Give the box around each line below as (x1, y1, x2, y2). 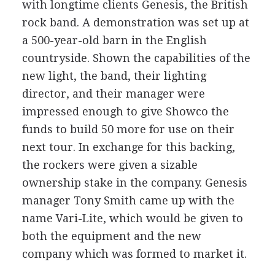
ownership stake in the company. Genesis (21, 176, 247, 189)
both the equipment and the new (21, 229, 201, 242)
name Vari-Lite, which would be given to (21, 211, 243, 225)
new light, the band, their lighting (21, 69, 206, 82)
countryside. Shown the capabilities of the (21, 51, 250, 64)
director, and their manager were (21, 87, 205, 100)
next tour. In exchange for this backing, (21, 140, 235, 153)
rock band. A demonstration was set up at (21, 15, 249, 29)
